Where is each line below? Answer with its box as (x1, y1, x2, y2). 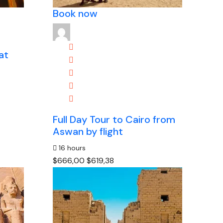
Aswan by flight (53, 125, 123, 138)
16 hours (57, 143, 86, 152)
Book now (53, 7, 98, 20)
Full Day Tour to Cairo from (53, 113, 176, 126)
